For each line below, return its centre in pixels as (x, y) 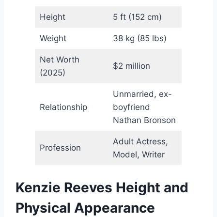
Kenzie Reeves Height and (102, 188)
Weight (53, 39)
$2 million (131, 66)
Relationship (63, 107)
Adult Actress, (140, 142)
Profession (60, 148)
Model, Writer (139, 155)
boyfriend (131, 107)
